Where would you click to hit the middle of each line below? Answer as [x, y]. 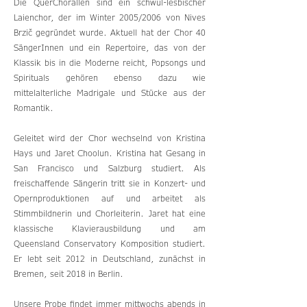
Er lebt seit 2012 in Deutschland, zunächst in [110, 258]
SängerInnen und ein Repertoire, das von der [110, 47]
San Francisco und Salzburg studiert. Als [110, 168]
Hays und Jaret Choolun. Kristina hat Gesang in [110, 153]
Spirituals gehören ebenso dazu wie [110, 77]
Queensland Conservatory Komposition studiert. [110, 243]
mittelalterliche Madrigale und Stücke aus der [110, 93]
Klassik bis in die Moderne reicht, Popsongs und [110, 62]
